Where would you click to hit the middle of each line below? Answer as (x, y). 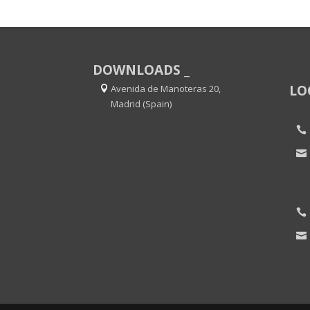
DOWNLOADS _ (142, 70)
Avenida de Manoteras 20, (166, 88)
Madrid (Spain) (142, 103)
